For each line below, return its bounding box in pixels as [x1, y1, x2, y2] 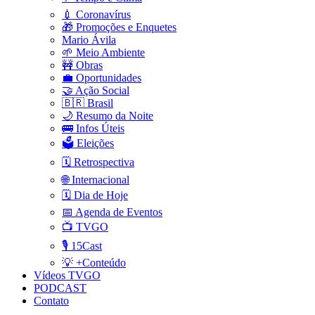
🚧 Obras [62, 58, 103, 71]
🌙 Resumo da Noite [62, 109, 153, 122]
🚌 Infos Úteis [62, 122, 124, 134]
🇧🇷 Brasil [62, 96, 113, 109]
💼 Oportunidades [62, 71, 141, 84]
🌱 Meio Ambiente [62, 46, 145, 58]
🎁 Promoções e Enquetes [62, 20, 176, 33]
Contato [34, 294, 69, 307]
